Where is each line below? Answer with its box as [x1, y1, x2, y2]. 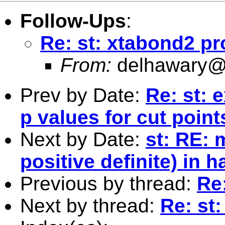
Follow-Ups [20, 10, 126, 32]
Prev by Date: [20, 84, 146, 106]
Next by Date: [20, 128, 146, 150]
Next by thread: [20, 194, 160, 216]
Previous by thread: [20, 172, 197, 194]
